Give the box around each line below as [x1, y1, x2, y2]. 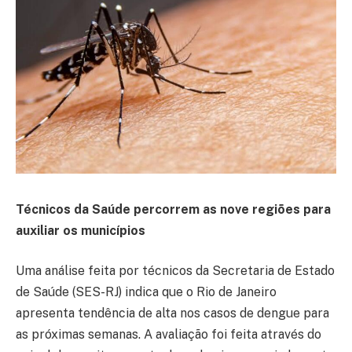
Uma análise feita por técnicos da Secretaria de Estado [16, 263, 335, 279]
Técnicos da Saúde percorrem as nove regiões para [16, 201, 331, 217]
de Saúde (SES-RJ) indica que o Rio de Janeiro [16, 284, 277, 300]
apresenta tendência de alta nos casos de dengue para [16, 306, 329, 321]
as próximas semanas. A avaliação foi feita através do [16, 327, 321, 343]
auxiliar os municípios [16, 222, 145, 238]
